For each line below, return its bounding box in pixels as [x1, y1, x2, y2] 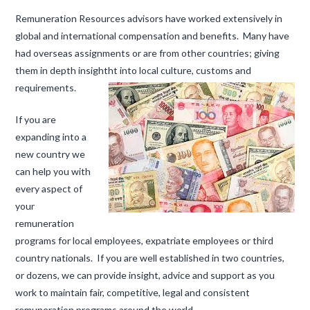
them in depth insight [15, 64, 109, 77]
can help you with [15, 165, 91, 178]
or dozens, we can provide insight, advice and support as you [15, 269, 275, 282]
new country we [15, 148, 86, 161]
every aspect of [15, 183, 83, 195]
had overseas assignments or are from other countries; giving [15, 47, 280, 60]
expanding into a [15, 131, 87, 143]
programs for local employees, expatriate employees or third [15, 235, 274, 247]
